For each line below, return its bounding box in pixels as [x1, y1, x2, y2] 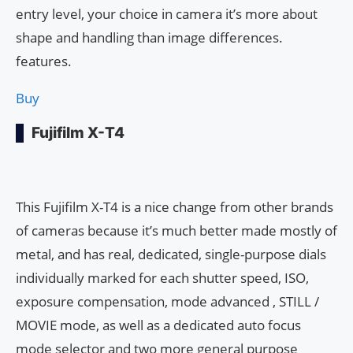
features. [16, 52, 72, 71]
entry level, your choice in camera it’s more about [16, 5, 318, 24]
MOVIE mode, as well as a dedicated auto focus [16, 316, 301, 335]
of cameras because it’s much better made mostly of [16, 221, 337, 240]
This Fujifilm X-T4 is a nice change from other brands [16, 198, 333, 217]
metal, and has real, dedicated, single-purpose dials [16, 245, 326, 264]
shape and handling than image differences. [16, 28, 283, 47]
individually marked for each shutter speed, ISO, [16, 269, 309, 288]
